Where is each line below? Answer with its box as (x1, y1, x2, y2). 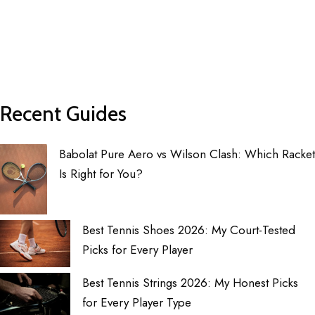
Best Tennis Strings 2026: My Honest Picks (82, 274, 298, 291)
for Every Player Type (82, 293, 191, 311)
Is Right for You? (58, 165, 143, 182)
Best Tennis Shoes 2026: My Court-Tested (82, 221, 295, 238)
